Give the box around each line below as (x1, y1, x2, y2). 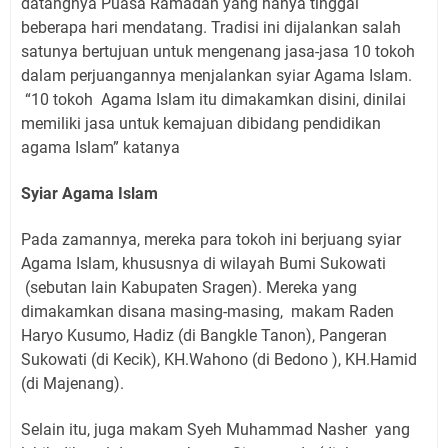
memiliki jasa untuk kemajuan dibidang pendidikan (21, 114, 381, 134)
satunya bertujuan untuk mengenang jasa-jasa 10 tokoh (21, 42, 415, 62)
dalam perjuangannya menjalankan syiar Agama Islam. (21, 66, 412, 86)
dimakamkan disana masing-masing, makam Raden (21, 302, 394, 322)
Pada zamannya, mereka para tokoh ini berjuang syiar (21, 230, 401, 250)
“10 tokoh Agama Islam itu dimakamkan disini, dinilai (21, 90, 406, 110)
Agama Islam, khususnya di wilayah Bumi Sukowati (21, 254, 386, 274)
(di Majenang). (21, 374, 124, 394)
